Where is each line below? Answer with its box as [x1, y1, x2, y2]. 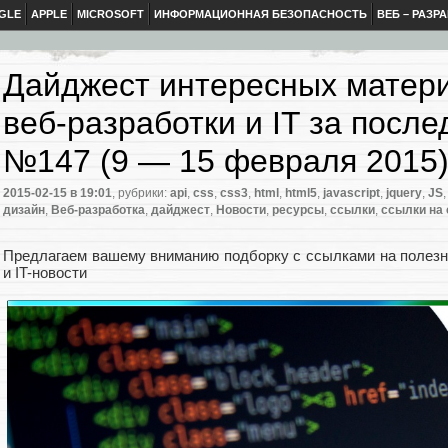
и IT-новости [3, 264, 87, 282]
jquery [386, 186, 422, 201]
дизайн [3, 203, 45, 218]
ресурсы [272, 203, 324, 218]
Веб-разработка [51, 203, 145, 218]
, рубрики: [112, 186, 170, 201]
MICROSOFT [77, 8, 144, 20]
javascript [323, 186, 380, 201]
